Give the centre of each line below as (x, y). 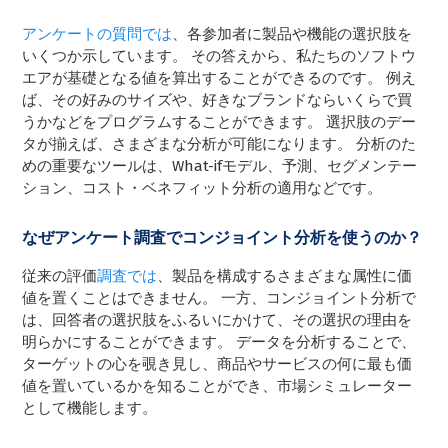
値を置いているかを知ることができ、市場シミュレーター (217, 385)
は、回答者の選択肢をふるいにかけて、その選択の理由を (217, 319)
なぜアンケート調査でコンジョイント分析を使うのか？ (222, 237)
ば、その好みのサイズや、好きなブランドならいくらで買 (217, 99)
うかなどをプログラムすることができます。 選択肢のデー (219, 121)
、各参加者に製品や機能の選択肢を (292, 33)
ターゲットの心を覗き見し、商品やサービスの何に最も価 (217, 363)
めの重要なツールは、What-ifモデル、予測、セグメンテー (220, 165)
